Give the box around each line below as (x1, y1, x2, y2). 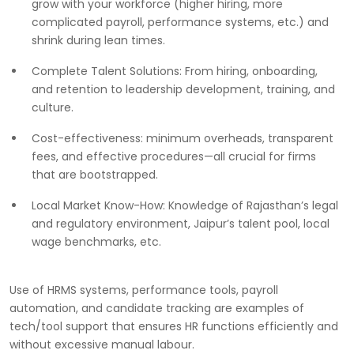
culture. (32, 100, 73, 116)
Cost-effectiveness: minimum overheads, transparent (32, 130, 333, 147)
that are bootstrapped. (32, 167, 158, 183)
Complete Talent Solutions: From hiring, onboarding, (32, 63, 318, 80)
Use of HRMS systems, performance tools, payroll (9, 282, 278, 299)
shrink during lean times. (32, 32, 165, 49)
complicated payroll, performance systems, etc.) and (32, 14, 329, 31)
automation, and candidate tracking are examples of (9, 300, 304, 317)
